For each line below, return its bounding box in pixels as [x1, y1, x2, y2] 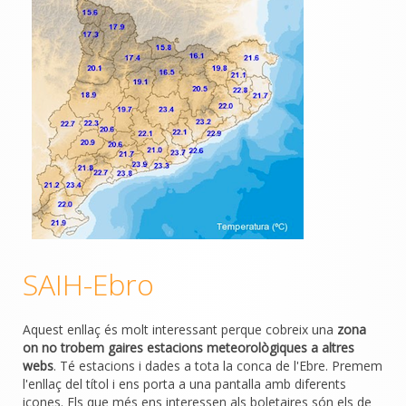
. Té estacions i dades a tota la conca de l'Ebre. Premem [53, 356, 382, 374]
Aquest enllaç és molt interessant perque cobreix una [23, 320, 337, 338]
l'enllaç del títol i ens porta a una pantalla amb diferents [23, 374, 346, 392]
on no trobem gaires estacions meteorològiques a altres [23, 338, 354, 356]
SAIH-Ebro [23, 264, 154, 304]
